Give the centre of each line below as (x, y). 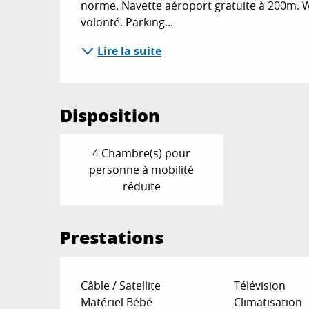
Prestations (112, 237)
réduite (141, 186)
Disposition (110, 115)
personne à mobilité (142, 169)
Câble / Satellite (121, 285)
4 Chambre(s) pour (142, 153)
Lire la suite (130, 51)
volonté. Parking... (127, 22)
